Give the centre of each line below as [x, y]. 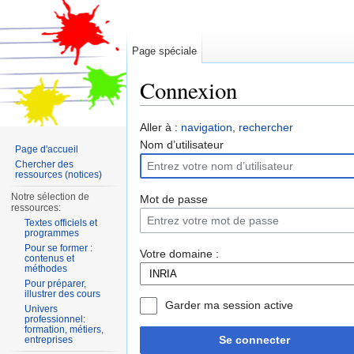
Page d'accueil [47, 149]
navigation [207, 128]
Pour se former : [59, 248]
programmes [52, 233]
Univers [41, 309]
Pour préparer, [56, 284]
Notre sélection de [51, 197]
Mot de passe [174, 200]
